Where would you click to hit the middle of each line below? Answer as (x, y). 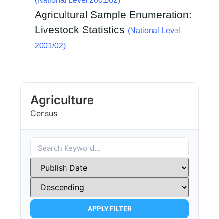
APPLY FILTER (109, 209)
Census (44, 114)
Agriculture (62, 100)
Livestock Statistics (81, 30)
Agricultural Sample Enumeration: (113, 15)
